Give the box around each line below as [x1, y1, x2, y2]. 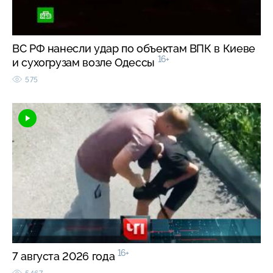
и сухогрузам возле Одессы [12, 55, 158, 69]
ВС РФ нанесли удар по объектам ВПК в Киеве [12, 41, 255, 55]
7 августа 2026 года [12, 249, 118, 263]
